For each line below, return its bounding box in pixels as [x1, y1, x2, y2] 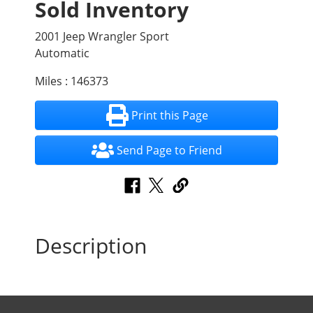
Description [35, 231, 147, 260]
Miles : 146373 [35, 73, 108, 89]
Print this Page [131, 107, 208, 123]
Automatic [35, 45, 89, 61]
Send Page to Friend [117, 142, 223, 158]
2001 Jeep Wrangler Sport [35, 28, 169, 44]
